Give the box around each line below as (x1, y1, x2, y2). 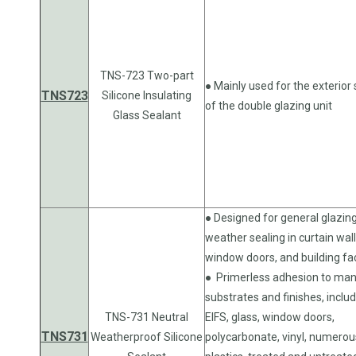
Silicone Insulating (102, 88, 192, 102)
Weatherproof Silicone (91, 330, 203, 343)
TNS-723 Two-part (99, 68, 194, 82)
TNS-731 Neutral (105, 310, 188, 323)
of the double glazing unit (205, 99, 335, 112)
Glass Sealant (112, 108, 181, 122)
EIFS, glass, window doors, (205, 310, 335, 323)
